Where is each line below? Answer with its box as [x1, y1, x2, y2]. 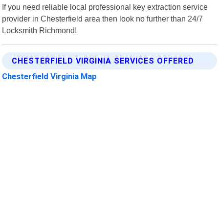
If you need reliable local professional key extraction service [2, 2, 208, 11]
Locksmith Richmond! [2, 25, 77, 35]
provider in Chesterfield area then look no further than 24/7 [2, 14, 203, 23]
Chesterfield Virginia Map [2, 71, 97, 81]
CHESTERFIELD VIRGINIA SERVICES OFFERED [12, 56, 195, 66]
